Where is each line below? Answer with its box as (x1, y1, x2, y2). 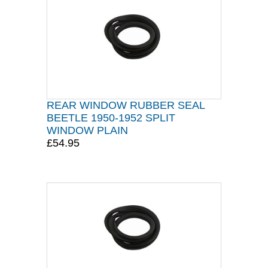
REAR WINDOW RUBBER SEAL (47, 99, 205, 111)
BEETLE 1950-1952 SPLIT (47, 112, 175, 124)
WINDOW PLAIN (47, 124, 128, 136)
